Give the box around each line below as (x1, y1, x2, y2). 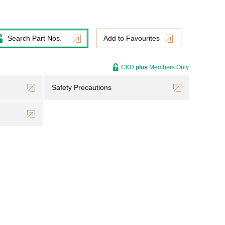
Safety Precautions (52, 83, 111, 91)
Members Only (148, 64, 189, 71)
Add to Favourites (103, 34, 160, 42)
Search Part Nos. (8, 34, 62, 42)
